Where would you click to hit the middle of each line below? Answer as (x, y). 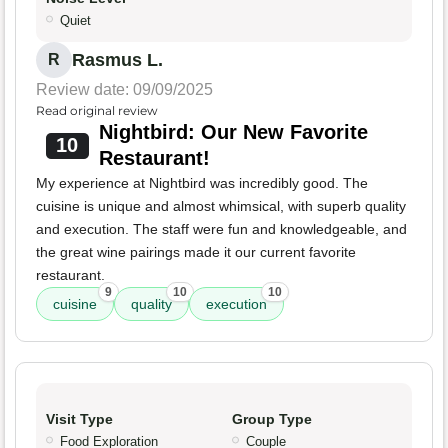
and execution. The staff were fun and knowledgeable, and (221, 229)
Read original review (97, 111)
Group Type (272, 419)
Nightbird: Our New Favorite (233, 132)
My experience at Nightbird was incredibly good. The (202, 183)
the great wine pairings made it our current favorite (196, 252)
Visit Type (79, 419)
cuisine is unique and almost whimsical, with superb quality (221, 206)
